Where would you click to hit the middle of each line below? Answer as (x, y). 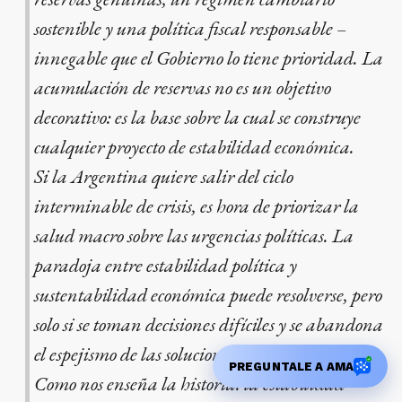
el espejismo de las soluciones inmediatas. (180, 354)
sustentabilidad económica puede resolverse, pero (208, 295)
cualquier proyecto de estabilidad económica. (194, 147)
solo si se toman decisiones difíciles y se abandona (208, 325)
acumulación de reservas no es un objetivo (182, 88)
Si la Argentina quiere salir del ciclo (163, 177)
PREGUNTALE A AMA (291, 366)
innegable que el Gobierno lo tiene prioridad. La (208, 58)
